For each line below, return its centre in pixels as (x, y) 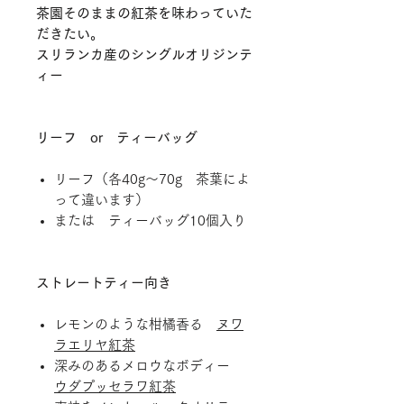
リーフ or (76, 137)
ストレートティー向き (104, 282)
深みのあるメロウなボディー (149, 365)
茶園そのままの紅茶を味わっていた (144, 13)
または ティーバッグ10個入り (150, 220)
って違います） (101, 199)
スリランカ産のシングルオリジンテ (144, 54)
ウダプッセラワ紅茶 (115, 386)
